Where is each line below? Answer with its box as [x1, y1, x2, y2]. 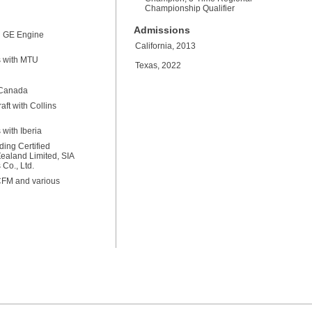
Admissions [134, 24, 190, 36]
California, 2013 [135, 41, 196, 51]
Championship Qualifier [145, 3, 235, 13]
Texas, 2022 [135, 61, 181, 70]
